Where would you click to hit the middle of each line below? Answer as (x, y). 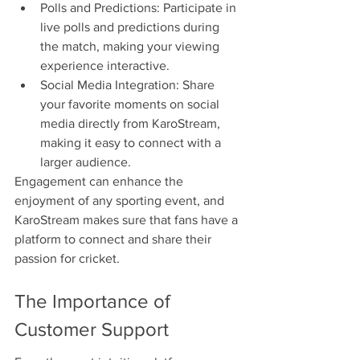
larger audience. (86, 162)
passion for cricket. (67, 259)
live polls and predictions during (131, 27)
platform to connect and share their (115, 239)
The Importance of (95, 301)
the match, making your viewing (131, 47)
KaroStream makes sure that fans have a (128, 220)
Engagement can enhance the (100, 182)
